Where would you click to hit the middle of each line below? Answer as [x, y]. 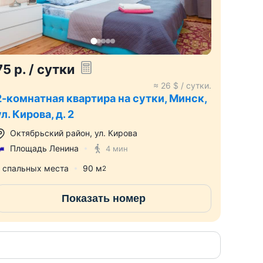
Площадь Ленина [44, 149]
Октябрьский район [50, 133]
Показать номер [103, 198]
